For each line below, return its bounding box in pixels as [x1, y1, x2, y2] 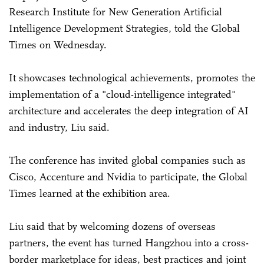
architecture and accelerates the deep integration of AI [9, 104, 249, 117]
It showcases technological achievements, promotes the [9, 71, 255, 84]
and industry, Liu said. [9, 120, 110, 134]
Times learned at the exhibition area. [9, 186, 173, 200]
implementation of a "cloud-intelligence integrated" [9, 87, 236, 101]
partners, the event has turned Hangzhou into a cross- [9, 236, 249, 249]
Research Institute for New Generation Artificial [9, 5, 222, 18]
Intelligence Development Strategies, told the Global [9, 21, 240, 35]
